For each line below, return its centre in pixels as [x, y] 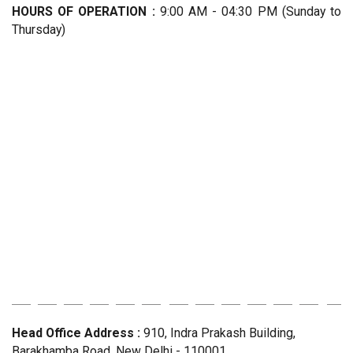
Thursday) [39, 30]
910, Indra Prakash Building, [218, 333]
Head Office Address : [76, 333]
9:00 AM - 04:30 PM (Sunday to [248, 11]
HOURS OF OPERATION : [84, 11]
